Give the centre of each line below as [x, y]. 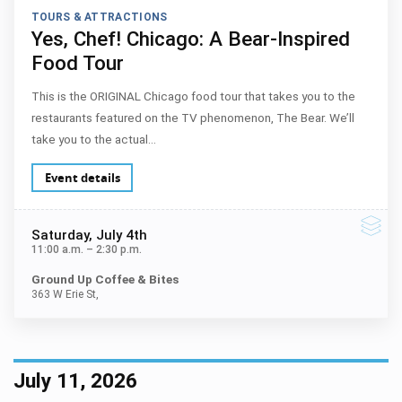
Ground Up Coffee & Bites [105, 280]
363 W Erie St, [65, 294]
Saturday [60, 235]
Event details [82, 177]
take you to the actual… [93, 139]
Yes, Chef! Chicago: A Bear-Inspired [190, 38]
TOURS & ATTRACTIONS [99, 17]
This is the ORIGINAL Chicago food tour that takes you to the [193, 96]
